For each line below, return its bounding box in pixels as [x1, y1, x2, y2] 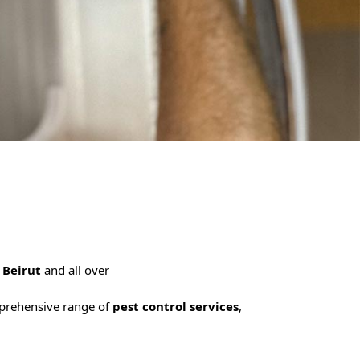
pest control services [112, 298, 239, 315]
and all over [44, 262, 110, 279]
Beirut [2, 262, 45, 279]
